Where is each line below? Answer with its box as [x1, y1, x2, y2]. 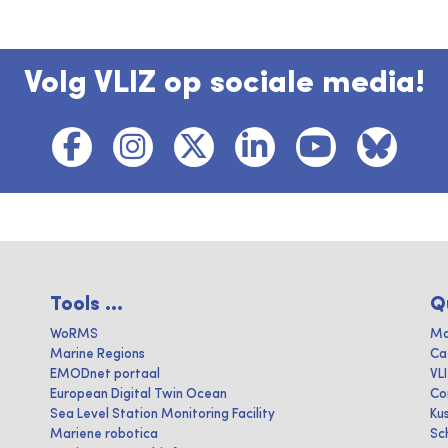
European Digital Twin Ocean [50, 387, 227, 401]
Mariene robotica [50, 427, 158, 441]
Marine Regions [50, 347, 145, 361]
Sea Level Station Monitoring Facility [50, 407, 275, 421]
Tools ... [50, 294, 123, 315]
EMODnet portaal [50, 367, 160, 381]
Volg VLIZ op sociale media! [23, 67, 425, 100]
